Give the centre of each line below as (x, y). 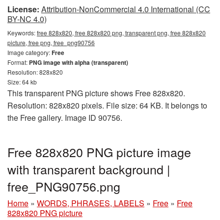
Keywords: (22, 33)
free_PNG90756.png (64, 186)
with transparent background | (89, 169)
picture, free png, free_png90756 (51, 43)
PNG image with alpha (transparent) (79, 63)
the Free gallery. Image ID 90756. (65, 118)
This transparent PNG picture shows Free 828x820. (96, 93)
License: (23, 9)
